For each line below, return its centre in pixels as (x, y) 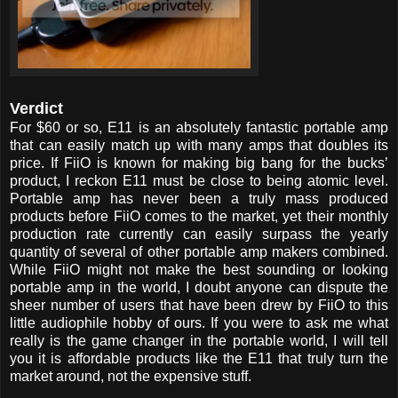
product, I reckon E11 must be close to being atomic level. (199, 180)
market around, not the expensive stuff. (131, 376)
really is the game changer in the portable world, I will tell (199, 340)
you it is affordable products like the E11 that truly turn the (199, 358)
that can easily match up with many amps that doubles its (199, 145)
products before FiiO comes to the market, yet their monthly (199, 216)
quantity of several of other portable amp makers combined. (199, 251)
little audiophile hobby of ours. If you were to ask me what (199, 322)
